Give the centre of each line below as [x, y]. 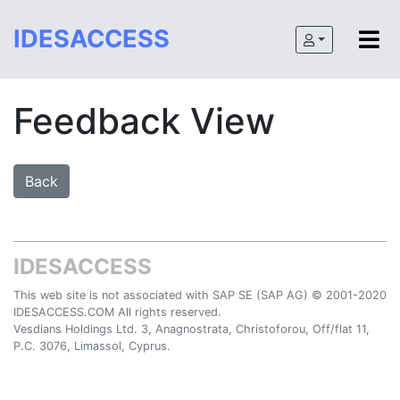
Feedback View [144, 121]
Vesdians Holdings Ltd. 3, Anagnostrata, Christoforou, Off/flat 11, [192, 329]
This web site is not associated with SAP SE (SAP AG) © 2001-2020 [200, 295]
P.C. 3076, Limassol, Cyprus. [92, 346]
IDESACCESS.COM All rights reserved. [117, 312]
